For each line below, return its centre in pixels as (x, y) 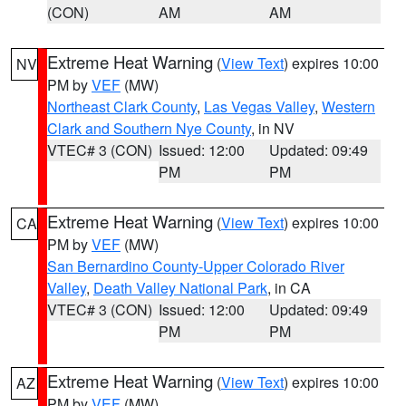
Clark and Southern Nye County (149, 128)
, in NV (273, 128)
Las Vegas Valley (259, 106)
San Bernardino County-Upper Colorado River (196, 266)
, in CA (289, 288)
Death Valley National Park (180, 288)
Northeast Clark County (122, 106)
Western (348, 106)
